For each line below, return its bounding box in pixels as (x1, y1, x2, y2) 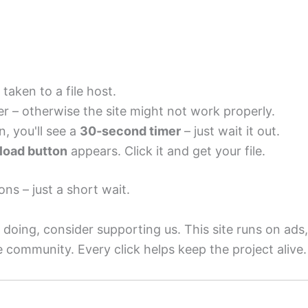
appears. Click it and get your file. (67, 144, 265, 159)
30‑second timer (80, 124, 181, 139)
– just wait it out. (181, 124, 280, 139)
